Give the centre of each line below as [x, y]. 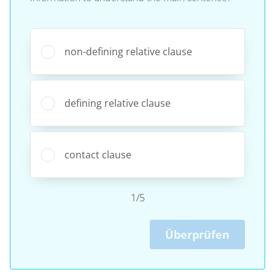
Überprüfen [197, 234]
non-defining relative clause [128, 51]
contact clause [98, 154]
